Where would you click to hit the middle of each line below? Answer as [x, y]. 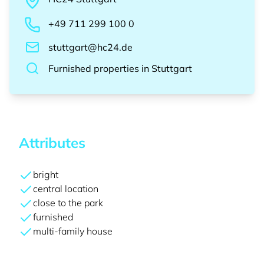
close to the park [68, 203]
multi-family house [73, 231]
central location [66, 189]
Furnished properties [94, 68]
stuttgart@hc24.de [90, 47]
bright [46, 174]
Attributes [52, 143]
